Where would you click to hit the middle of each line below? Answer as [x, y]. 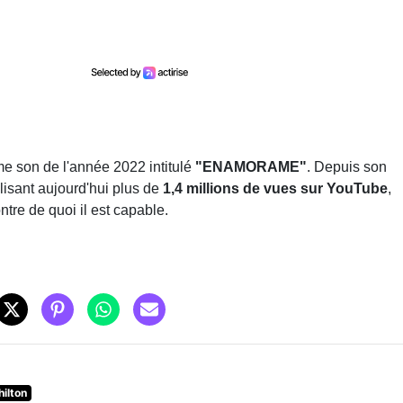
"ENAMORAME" [251, 166]
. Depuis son [347, 166]
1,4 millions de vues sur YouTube [275, 188]
